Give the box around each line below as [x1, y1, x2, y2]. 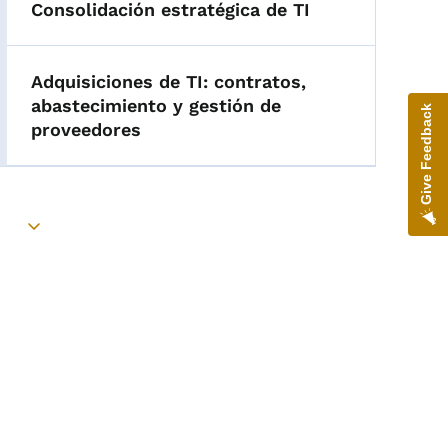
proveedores [31, 119, 142, 140]
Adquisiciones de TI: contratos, [31, 71, 307, 92]
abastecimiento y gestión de [31, 95, 282, 116]
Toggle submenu [33, 226, 177, 247]
